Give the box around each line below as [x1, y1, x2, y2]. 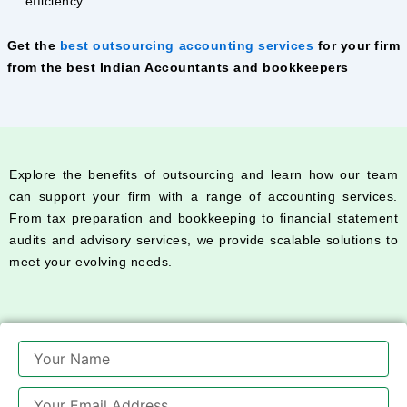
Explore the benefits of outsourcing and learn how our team [9, 167, 398, 183]
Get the [6, 37, 60, 53]
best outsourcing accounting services [59, 37, 318, 53]
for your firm [317, 37, 401, 53]
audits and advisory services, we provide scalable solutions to [9, 233, 398, 248]
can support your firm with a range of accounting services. [9, 189, 398, 204]
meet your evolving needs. [9, 254, 173, 270]
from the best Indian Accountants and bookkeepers [6, 59, 349, 74]
